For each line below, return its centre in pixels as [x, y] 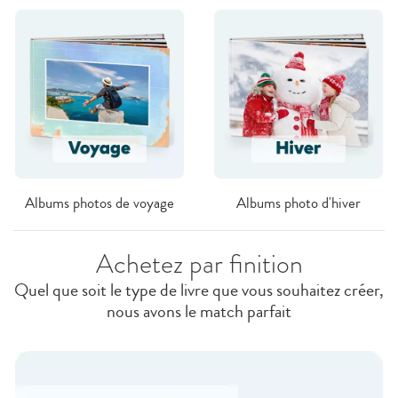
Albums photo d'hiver [298, 203]
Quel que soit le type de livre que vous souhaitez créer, [199, 290]
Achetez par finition [199, 263]
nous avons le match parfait [199, 311]
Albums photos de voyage [99, 203]
